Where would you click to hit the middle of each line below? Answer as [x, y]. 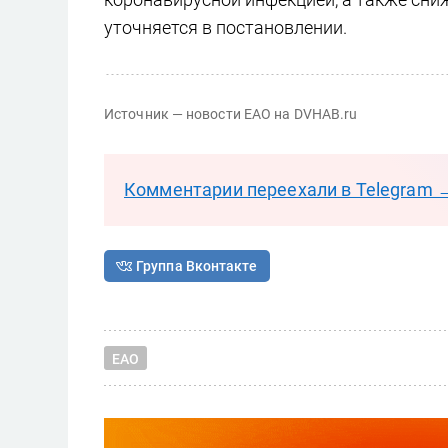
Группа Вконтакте [197, 266]
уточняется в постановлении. [225, 27]
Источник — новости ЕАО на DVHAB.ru [231, 114]
